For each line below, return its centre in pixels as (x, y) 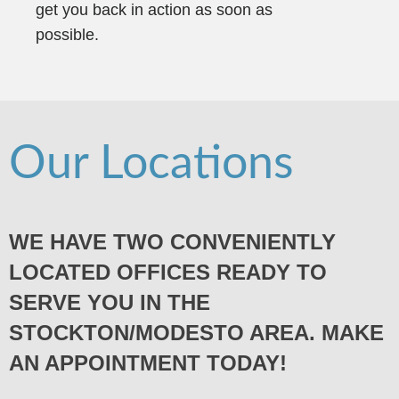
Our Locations (151, 163)
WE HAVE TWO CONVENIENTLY (172, 241)
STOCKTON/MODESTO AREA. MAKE (196, 332)
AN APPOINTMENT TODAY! (148, 362)
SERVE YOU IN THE (110, 302)
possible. (67, 34)
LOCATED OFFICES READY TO (168, 272)
